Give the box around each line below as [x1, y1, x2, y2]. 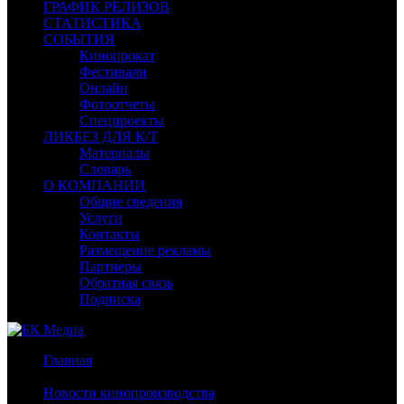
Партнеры [79, 259, 142, 274]
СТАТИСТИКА [43, 15, 142, 31]
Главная [43, 353, 92, 368]
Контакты [79, 226, 140, 242]
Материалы [79, 145, 150, 161]
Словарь [79, 161, 131, 177]
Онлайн [79, 80, 128, 96]
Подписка [79, 291, 141, 307]
